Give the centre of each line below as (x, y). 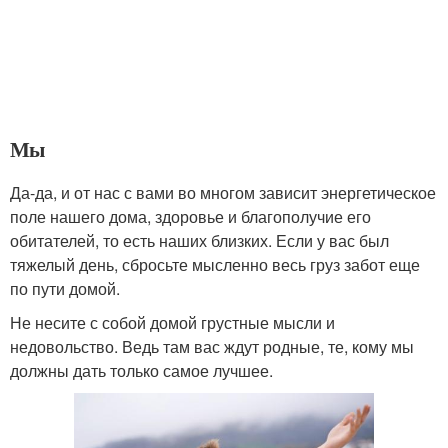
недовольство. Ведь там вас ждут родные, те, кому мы (212, 347)
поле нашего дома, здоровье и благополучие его (190, 217)
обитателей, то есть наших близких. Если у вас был (199, 241)
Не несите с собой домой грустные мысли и (172, 323)
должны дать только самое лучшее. (141, 371)
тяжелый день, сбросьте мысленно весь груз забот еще (215, 265)
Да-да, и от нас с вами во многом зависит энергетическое (223, 193)
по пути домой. (65, 289)
